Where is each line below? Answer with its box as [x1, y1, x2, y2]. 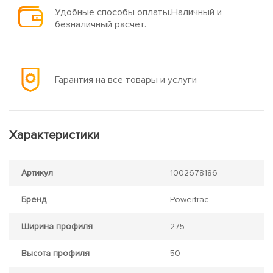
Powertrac [170, 194, 208, 205]
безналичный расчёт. [55, 18, 146, 30]
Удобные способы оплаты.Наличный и [55, 6, 222, 18]
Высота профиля [21, 248, 90, 258]
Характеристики [9, 128, 100, 143]
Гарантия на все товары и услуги [55, 74, 197, 86]
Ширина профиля [21, 221, 93, 232]
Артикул [21, 168, 53, 178]
